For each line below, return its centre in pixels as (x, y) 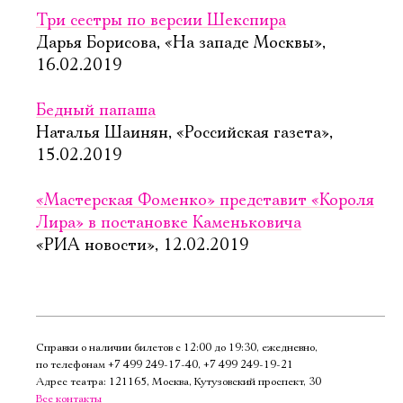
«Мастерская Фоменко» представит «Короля (205, 201)
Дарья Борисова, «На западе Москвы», (181, 43)
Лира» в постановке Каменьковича (169, 223)
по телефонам (72, 365)
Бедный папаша (96, 111)
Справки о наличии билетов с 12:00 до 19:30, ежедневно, (177, 348)
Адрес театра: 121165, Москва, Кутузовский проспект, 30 (179, 382)
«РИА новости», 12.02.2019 (143, 246)
